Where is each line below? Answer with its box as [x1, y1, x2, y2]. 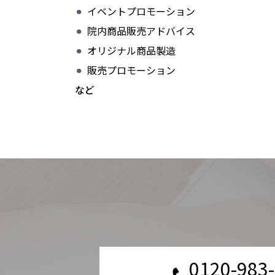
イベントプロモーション [87, 4, 195, 19]
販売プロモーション [87, 63, 176, 78]
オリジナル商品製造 [87, 43, 176, 58]
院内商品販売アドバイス [87, 23, 195, 39]
